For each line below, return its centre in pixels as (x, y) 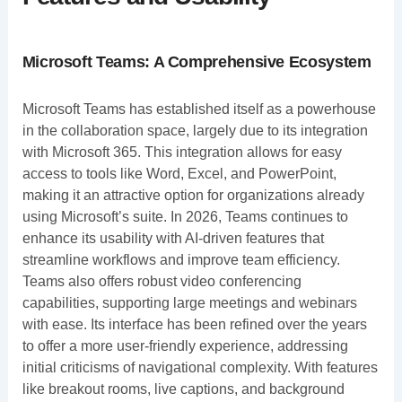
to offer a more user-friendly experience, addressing (185, 345)
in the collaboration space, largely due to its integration (195, 130)
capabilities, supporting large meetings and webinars (189, 302)
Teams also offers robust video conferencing (162, 281)
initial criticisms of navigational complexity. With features (200, 367)
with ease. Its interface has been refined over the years (194, 324)
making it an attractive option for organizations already (193, 195)
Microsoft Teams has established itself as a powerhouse (199, 109)
